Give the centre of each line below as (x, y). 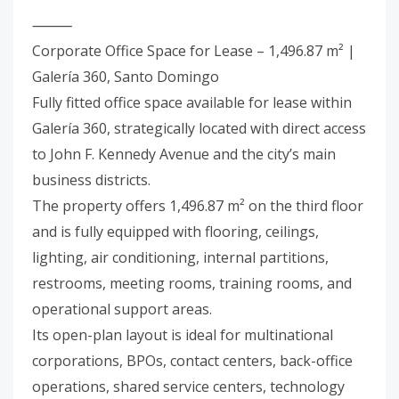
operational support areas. (122, 309)
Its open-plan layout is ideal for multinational (183, 335)
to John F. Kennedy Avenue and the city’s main (184, 154)
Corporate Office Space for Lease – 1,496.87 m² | (194, 51)
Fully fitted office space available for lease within (192, 102)
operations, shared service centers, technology (188, 387)
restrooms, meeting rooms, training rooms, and (192, 283)
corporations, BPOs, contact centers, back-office (192, 361)
